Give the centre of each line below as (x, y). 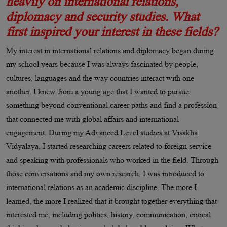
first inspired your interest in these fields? (112, 31)
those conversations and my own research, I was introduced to (105, 173)
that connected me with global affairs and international (92, 119)
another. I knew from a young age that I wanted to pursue (98, 91)
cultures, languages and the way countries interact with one (100, 78)
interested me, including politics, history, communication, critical (108, 214)
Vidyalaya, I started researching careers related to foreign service (109, 146)
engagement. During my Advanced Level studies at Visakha (102, 132)
